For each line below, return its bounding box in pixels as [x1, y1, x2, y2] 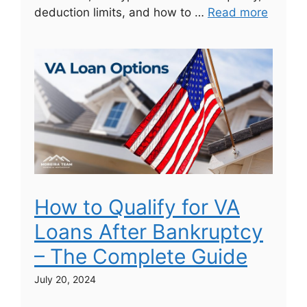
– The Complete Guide [34, 243, 247, 269]
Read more [208, 5, 268, 20]
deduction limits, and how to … [34, 5, 208, 20]
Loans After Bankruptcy [34, 219, 263, 244]
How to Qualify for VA [34, 194, 240, 219]
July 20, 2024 [34, 273, 96, 285]
